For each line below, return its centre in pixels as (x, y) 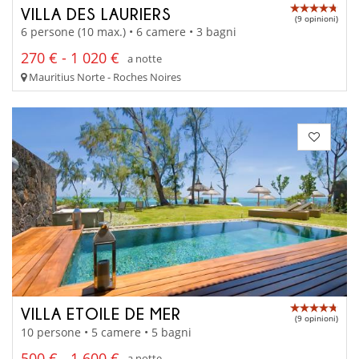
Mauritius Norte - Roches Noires (104, 77)
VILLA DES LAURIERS (96, 13)
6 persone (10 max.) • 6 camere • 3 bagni (129, 32)
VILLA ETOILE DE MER (101, 314)
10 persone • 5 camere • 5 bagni (106, 332)
